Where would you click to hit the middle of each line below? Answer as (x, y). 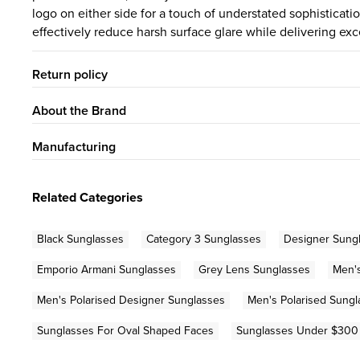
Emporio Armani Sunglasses (106, 269)
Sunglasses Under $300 (297, 330)
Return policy (70, 74)
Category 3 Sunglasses (204, 239)
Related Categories (88, 197)
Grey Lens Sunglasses (254, 269)
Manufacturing (74, 146)
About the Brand (79, 110)
